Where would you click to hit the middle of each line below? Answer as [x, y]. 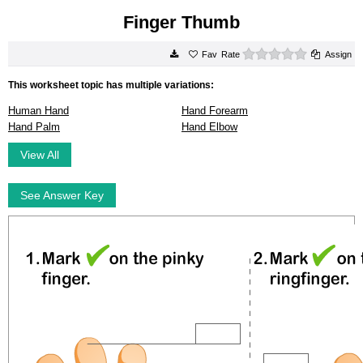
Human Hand [38, 111]
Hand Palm [34, 127]
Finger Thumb [181, 22]
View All [40, 155]
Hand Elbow [209, 127]
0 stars [321, 52]
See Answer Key [62, 195]
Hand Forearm [215, 111]
